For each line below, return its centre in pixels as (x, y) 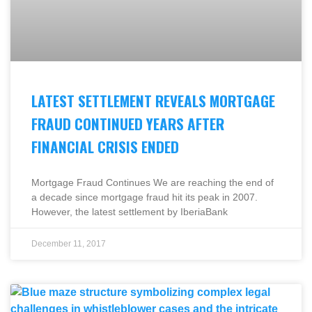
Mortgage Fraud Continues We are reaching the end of (153, 182)
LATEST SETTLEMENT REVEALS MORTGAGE (153, 100)
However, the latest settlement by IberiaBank (130, 211)
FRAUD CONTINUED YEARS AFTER (128, 123)
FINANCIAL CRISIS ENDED (105, 146)
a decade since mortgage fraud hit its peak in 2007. (145, 197)
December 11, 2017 (69, 243)
